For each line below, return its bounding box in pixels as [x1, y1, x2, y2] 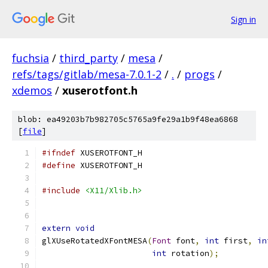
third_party [59, 51, 118, 65]
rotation [166, 248, 209, 258]
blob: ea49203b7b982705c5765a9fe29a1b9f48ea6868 [18, 114, 238, 124]
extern [42, 223, 71, 233]
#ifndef [42, 148, 75, 158]
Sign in [231, 13, 256, 25]
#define [42, 160, 75, 170]
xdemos [12, 83, 52, 98]
